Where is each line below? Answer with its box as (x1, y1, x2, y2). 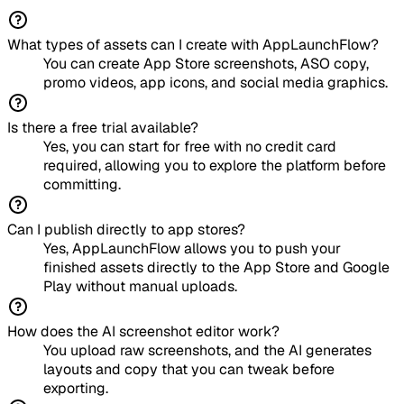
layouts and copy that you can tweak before (43, 360, 335, 380)
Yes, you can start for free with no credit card (43, 137, 336, 157)
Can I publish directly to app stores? (7, 220, 245, 240)
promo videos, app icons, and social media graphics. (43, 73, 388, 93)
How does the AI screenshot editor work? (7, 322, 280, 342)
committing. (43, 175, 121, 195)
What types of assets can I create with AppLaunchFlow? (7, 35, 379, 55)
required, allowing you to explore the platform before (43, 156, 386, 176)
